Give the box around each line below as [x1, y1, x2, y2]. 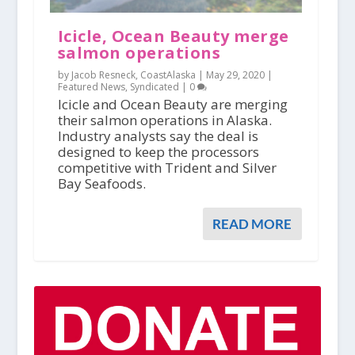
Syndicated [129, 80, 179, 94]
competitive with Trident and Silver [57, 158, 277, 177]
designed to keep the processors [57, 143, 259, 162]
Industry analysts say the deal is [57, 127, 258, 146]
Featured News [57, 80, 125, 94]
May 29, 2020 [205, 68, 265, 82]
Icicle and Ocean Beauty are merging [57, 95, 288, 114]
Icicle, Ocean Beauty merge [57, 25, 289, 48]
